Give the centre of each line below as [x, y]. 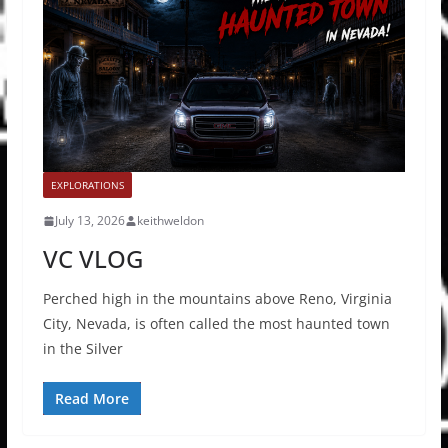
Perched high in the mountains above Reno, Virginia [217, 299]
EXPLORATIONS [87, 185]
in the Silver [82, 349]
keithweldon [170, 221]
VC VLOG [92, 259]
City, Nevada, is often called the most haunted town [216, 324]
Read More [91, 399]
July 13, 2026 [89, 221]
